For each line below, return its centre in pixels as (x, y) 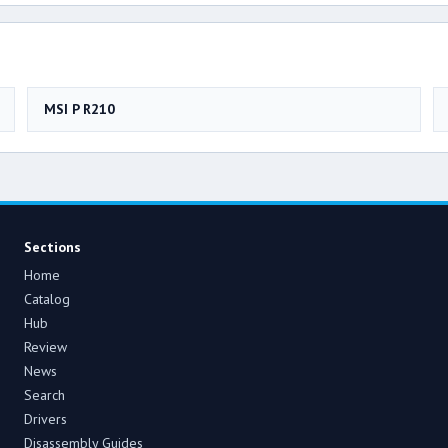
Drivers (45, 418)
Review (45, 346)
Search (44, 394)
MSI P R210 (79, 108)
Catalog (47, 298)
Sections (52, 246)
